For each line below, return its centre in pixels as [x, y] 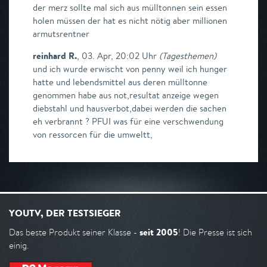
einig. [19, 245]
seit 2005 [159, 232]
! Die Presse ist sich [215, 232]
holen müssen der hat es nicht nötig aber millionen [130, 21]
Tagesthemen [188, 56]
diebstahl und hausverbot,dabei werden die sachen [130, 108]
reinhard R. [55, 56]
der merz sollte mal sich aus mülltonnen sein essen [130, 7]
